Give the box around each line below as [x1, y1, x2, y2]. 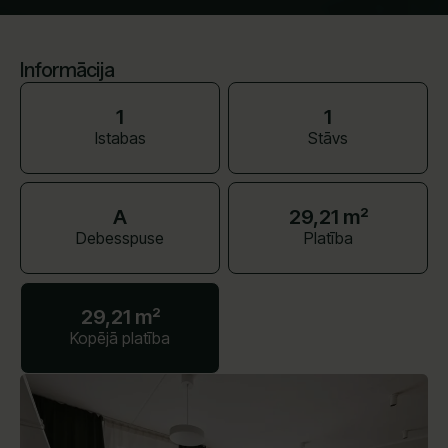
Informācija [20, 58, 114, 83]
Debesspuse [76, 228, 164, 249]
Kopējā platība [70, 328, 170, 349]
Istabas [94, 128, 146, 149]
